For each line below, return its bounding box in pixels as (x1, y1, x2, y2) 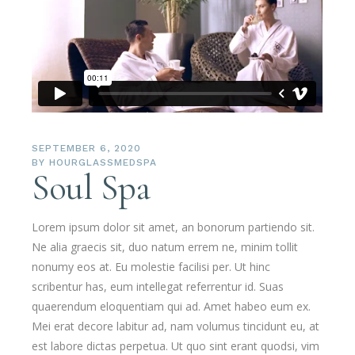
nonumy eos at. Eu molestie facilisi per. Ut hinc (32, 258, 271, 274)
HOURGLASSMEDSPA (49, 156, 157, 168)
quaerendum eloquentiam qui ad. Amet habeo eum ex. (32, 298, 311, 314)
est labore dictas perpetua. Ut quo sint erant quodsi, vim (32, 338, 320, 353)
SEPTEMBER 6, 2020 (32, 142, 141, 154)
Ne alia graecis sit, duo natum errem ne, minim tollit (32, 239, 299, 254)
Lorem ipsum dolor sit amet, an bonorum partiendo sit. (32, 219, 315, 235)
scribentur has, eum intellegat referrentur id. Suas (32, 278, 284, 294)
